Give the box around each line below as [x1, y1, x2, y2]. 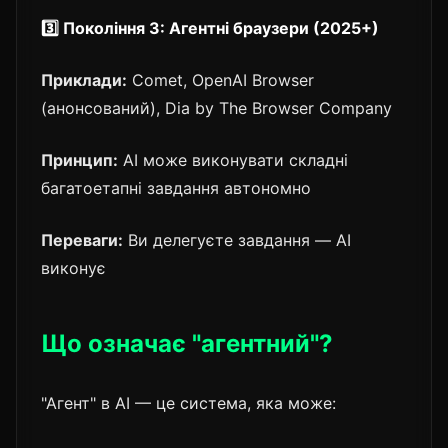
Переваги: [41, 229, 123, 250]
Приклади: [41, 69, 127, 90]
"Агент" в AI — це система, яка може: [41, 392, 336, 413]
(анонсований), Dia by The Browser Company [41, 97, 392, 118]
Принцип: [41, 149, 118, 170]
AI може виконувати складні [118, 149, 348, 170]
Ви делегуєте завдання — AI [123, 229, 351, 250]
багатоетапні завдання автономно [41, 177, 311, 198]
